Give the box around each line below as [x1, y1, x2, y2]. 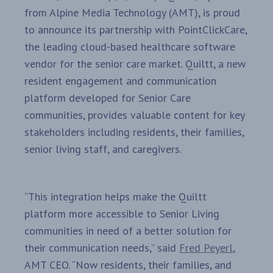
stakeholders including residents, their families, [24, 125, 244, 140]
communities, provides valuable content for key [24, 108, 244, 122]
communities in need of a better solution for [24, 224, 232, 238]
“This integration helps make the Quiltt [24, 190, 207, 204]
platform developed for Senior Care [24, 91, 191, 105]
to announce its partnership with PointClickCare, [24, 23, 247, 37]
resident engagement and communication [24, 74, 216, 88]
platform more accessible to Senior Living [24, 207, 219, 221]
